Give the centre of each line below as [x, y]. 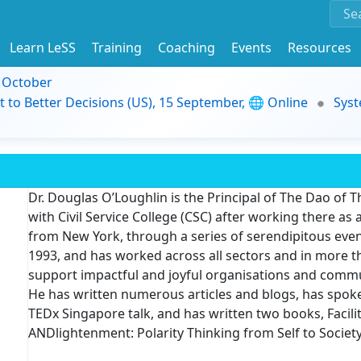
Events [251, 47]
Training [117, 47]
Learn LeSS [43, 47]
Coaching [187, 47]
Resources [320, 47]
